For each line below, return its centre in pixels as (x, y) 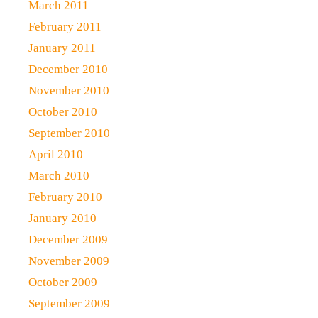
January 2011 (62, 48)
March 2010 (59, 176)
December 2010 (68, 69)
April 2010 (56, 154)
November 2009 (69, 261)
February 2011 (65, 27)
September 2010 (69, 133)
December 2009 (68, 240)
